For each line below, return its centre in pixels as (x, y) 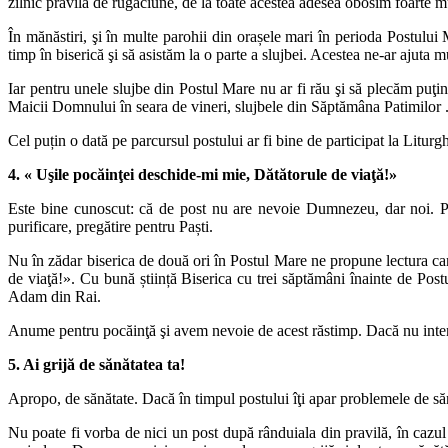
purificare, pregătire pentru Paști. (110, 226)
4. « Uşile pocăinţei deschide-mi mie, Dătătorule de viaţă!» (202, 174)
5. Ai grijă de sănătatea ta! (96, 364)
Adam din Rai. (54, 296)
